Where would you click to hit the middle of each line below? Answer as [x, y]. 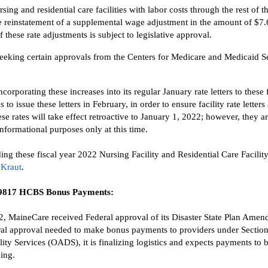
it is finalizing [109, 242]
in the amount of [221, 22]
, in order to [147, 104]
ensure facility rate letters [218, 104]
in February [104, 104]
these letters [59, 104]
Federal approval [117, 217]
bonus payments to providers [161, 230]
